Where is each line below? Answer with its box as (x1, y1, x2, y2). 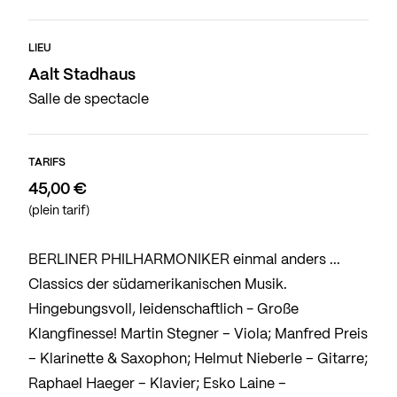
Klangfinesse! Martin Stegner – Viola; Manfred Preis (28, 328, 368, 342)
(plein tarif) (28, 205, 90, 218)
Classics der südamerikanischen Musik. (28, 278, 287, 292)
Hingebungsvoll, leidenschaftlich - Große (28, 303, 299, 317)
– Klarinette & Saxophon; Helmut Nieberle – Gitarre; (28, 353, 368, 367)
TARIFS (28, 158, 66, 168)
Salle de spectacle (28, 93, 149, 107)
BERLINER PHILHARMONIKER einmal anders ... (28, 253, 340, 268)
